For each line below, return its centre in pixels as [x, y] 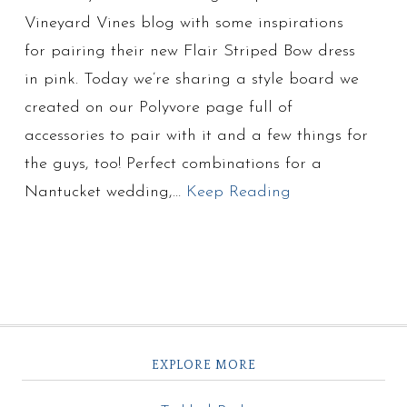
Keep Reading [239, 192]
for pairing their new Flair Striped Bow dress [190, 51]
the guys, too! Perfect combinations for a [174, 164]
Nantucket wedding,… [106, 192]
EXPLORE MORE [203, 365]
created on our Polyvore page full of [159, 107]
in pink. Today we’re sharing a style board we [192, 79]
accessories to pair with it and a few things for [197, 135]
